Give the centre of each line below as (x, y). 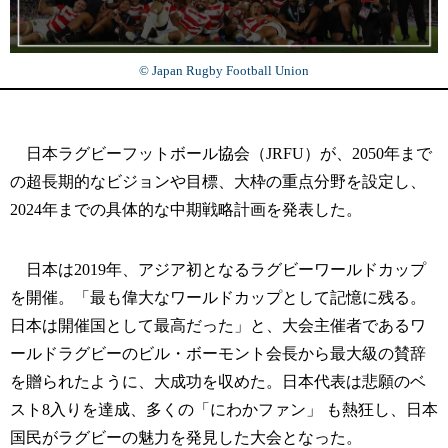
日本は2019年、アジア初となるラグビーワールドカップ (218, 269)
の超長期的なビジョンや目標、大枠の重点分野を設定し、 (218, 181)
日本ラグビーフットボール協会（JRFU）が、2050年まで (221, 153)
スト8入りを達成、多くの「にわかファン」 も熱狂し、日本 (224, 409)
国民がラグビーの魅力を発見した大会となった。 (186, 437)
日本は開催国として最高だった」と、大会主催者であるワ (218, 325)
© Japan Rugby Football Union (224, 70)
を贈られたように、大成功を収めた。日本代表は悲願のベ (218, 381)
